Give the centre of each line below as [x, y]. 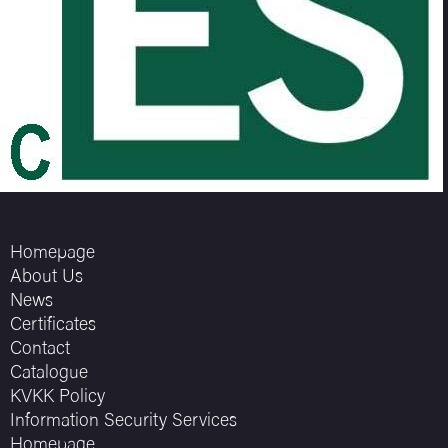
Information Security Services [123, 422]
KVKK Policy [57, 398]
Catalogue [49, 374]
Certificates [53, 326]
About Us [46, 278]
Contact [40, 350]
